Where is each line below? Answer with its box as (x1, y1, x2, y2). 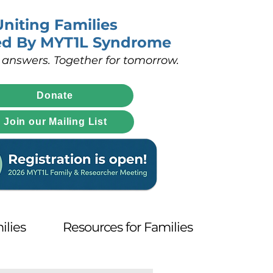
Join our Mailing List (4, 116, 107, 127)
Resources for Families (62, 219, 193, 235)
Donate (37, 90, 73, 101)
